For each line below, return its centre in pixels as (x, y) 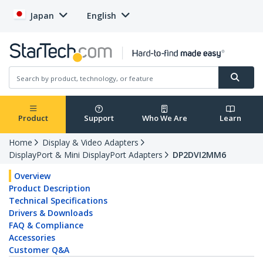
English (102, 16)
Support (99, 118)
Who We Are (164, 118)
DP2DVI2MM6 (199, 155)
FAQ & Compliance (46, 225)
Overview (32, 176)
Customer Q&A (39, 250)
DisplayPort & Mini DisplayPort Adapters (86, 155)
